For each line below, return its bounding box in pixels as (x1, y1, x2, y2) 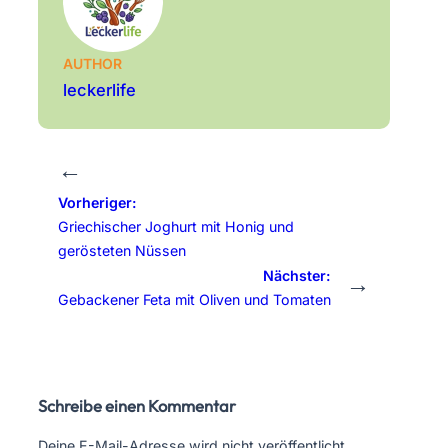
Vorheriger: (58, 194, 137, 212)
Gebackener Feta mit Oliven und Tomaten (58, 291, 331, 309)
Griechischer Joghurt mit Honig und (58, 218, 294, 236)
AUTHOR (63, 55, 122, 73)
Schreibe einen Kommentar (38, 396, 236, 417)
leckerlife (63, 80, 136, 101)
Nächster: (263, 267, 331, 285)
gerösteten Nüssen (58, 242, 186, 260)
